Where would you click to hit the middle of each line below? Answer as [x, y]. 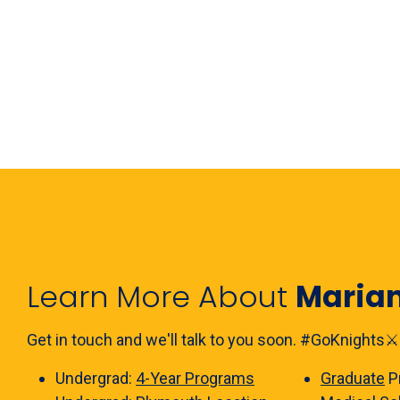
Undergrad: [96, 378]
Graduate [353, 378]
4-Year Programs [195, 378]
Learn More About [161, 297]
